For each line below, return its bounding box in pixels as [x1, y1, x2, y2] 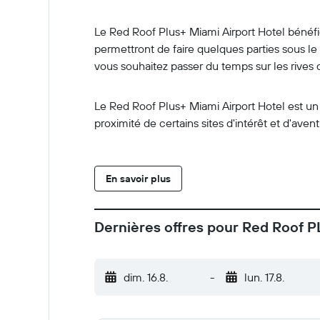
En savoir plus [106, 172, 171, 185]
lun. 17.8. [244, 270, 284, 284]
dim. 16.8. [124, 270, 168, 284]
